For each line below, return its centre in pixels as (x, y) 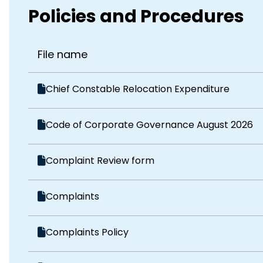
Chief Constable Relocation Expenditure (138, 89)
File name (63, 54)
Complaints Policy (87, 232)
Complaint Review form (100, 160)
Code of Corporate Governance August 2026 (150, 124)
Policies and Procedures (136, 16)
